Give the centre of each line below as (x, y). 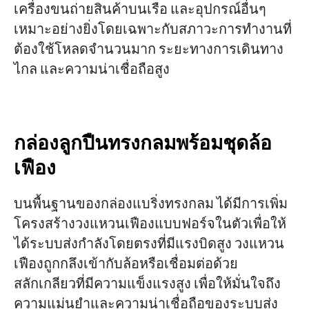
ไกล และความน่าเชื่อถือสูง (91, 70)
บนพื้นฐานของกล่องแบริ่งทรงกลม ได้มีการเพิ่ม (150, 204)
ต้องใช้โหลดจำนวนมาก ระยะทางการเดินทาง (148, 50)
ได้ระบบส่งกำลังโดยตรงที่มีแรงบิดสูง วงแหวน (149, 244)
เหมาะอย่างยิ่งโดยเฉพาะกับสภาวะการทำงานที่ (152, 30)
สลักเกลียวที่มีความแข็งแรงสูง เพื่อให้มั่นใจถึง (147, 284)
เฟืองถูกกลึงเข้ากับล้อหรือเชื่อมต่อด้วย (126, 264)
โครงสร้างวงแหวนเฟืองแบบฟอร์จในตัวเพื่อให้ (150, 224)
